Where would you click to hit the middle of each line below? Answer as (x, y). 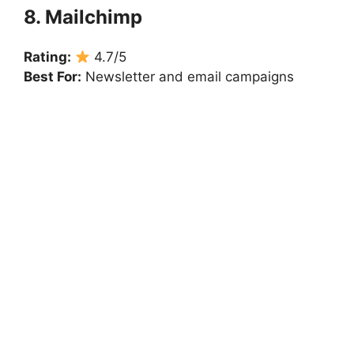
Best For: (53, 77)
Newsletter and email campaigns (188, 77)
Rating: (47, 57)
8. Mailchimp (83, 17)
